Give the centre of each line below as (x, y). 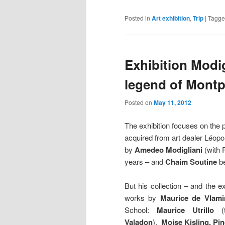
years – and (145, 161)
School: (137, 210)
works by (142, 198)
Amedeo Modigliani (168, 149)
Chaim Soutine (191, 161)
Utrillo (207, 210)
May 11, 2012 (173, 103)
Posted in (137, 18)
